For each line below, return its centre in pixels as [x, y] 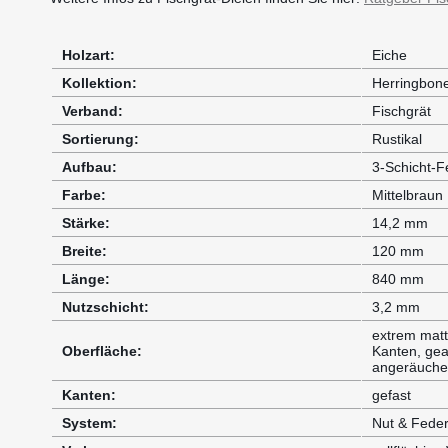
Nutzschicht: [105, 306]
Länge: [86, 278]
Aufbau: [89, 166]
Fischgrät [401, 110]
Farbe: [84, 194]
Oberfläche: [102, 350]
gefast [391, 394]
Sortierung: [100, 138]
